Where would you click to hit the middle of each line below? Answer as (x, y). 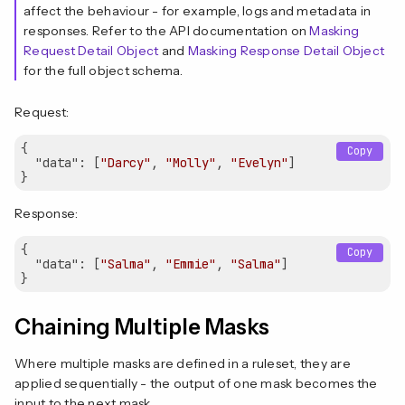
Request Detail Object (91, 50)
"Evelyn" (259, 162)
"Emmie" (191, 264)
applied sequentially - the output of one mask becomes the (196, 383)
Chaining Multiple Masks (142, 326)
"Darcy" (126, 162)
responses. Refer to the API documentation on (167, 30)
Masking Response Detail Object (286, 50)
